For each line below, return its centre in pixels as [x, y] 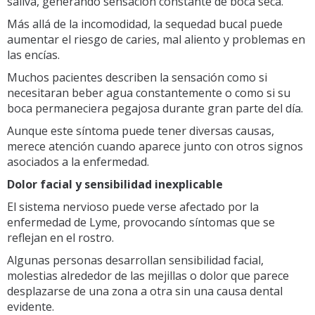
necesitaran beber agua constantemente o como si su [149, 92]
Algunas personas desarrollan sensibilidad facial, [135, 260]
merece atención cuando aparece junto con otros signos [155, 146]
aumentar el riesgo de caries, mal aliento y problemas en [156, 39]
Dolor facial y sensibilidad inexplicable [115, 184]
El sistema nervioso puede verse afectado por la [133, 206]
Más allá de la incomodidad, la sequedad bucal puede [145, 24]
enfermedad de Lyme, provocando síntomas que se [141, 222]
